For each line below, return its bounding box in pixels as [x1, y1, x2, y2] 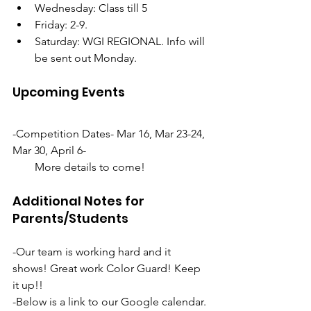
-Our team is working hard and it [12, 244, 174, 258]
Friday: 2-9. [35, 17, 90, 31]
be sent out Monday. [35, 51, 140, 65]
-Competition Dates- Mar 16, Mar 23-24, [12, 126, 208, 140]
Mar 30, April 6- [12, 143, 86, 157]
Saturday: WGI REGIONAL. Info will [35, 34, 208, 48]
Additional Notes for [12, 192, 147, 210]
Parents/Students [12, 209, 128, 227]
